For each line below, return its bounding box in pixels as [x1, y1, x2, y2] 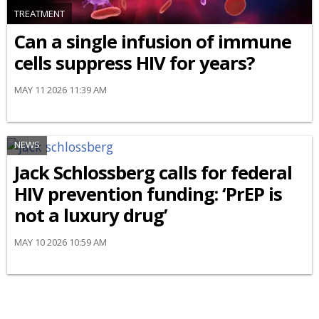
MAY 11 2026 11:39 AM [14, 83, 107, 97]
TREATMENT [14, 7, 65, 21]
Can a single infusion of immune [14, 29, 291, 55]
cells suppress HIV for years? [14, 51, 255, 76]
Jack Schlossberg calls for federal [14, 159, 292, 185]
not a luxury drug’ [14, 202, 167, 228]
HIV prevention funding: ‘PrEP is [14, 181, 282, 206]
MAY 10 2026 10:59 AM [14, 235, 107, 249]
